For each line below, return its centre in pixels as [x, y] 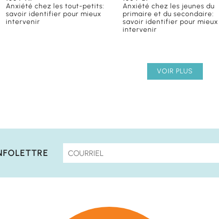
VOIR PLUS [175, 71]
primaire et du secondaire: [169, 14]
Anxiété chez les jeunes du [169, 6]
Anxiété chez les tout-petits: [55, 6]
